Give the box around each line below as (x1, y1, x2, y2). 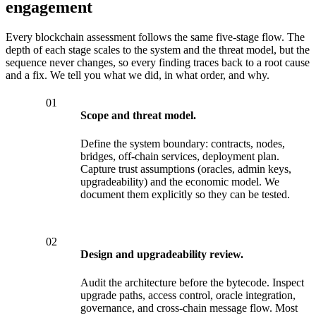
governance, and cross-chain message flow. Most (80, 301, 298, 314)
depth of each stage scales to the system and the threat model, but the (6, 43, 310, 56)
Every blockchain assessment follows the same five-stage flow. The (6, 30, 305, 43)
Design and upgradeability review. (80, 248, 244, 261)
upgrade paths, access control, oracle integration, (80, 288, 296, 301)
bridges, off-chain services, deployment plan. (80, 150, 280, 162)
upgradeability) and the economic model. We (80, 175, 280, 188)
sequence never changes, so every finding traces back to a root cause (6, 56, 310, 68)
